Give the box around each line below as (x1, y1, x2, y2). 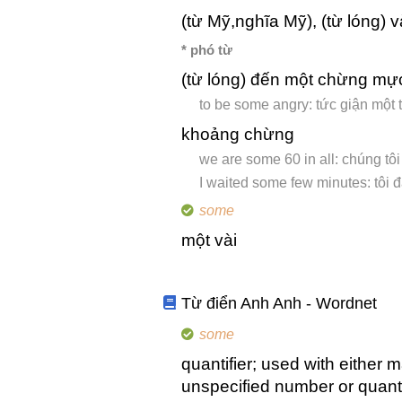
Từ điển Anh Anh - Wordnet (181, 294, 378, 313)
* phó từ (181, 42, 232, 58)
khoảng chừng (181, 125, 294, 144)
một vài (181, 231, 237, 250)
